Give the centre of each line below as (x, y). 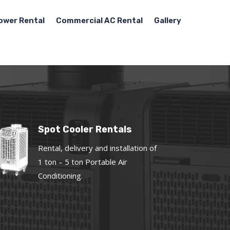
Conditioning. (61, 176)
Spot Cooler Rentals (85, 130)
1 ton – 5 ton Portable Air (83, 162)
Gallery (168, 21)
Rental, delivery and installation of (98, 148)
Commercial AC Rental (99, 21)
